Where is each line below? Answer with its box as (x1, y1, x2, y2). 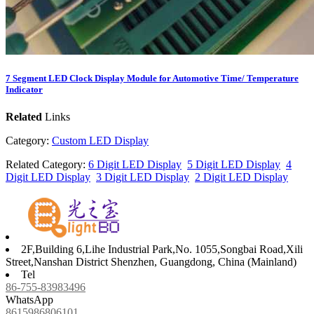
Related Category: (6, 158, 88, 171)
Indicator (6, 83, 43, 95)
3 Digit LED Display (96, 171, 189, 184)
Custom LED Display (52, 135, 149, 147)
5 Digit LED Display (187, 158, 280, 171)
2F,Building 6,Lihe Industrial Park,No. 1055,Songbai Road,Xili (21, 243, 303, 256)
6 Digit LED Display (88, 158, 182, 171)
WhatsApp (6, 294, 53, 306)
